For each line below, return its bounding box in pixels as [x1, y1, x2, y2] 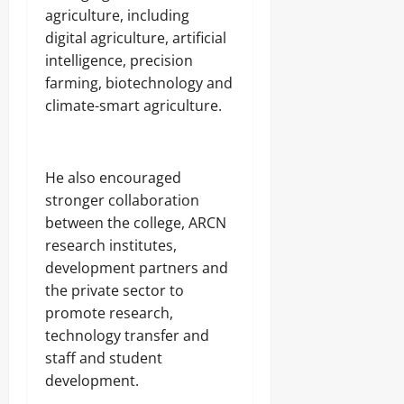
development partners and [45, 257, 228, 278]
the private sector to [45, 280, 184, 300]
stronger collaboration [45, 189, 199, 210]
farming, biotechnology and [45, 72, 233, 93]
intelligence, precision [45, 50, 193, 70]
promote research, [45, 302, 173, 323]
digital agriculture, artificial [45, 27, 226, 48]
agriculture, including [45, 5, 189, 25]
